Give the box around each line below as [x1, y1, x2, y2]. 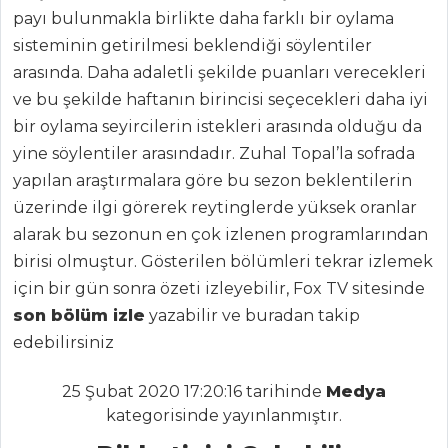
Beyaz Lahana [61, 122, 177, 142]
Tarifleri [72, 341, 140, 361]
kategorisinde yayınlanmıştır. [106, 406, 342, 426]
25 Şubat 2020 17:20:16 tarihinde [62, 382, 326, 402]
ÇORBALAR [69, 412, 173, 432]
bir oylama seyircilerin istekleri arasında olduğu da [13, 117, 422, 137]
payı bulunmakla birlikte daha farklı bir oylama [13, 9, 394, 29]
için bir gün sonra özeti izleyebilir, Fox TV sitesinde [13, 279, 425, 299]
